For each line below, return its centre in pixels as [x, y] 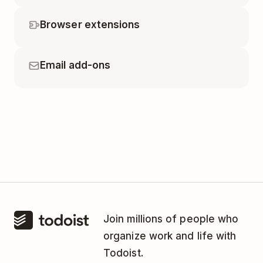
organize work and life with [170, 236]
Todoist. [124, 253]
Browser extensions [90, 24]
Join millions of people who [171, 219]
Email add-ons [75, 65]
